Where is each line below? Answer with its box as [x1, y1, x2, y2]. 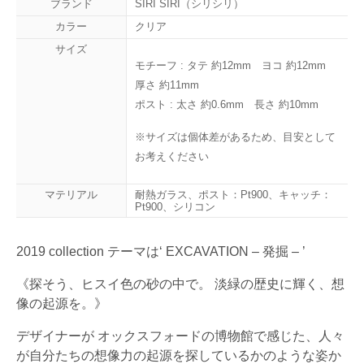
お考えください [135, 150, 209, 163]
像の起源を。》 [16, 297, 107, 311]
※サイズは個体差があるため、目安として [135, 131, 336, 144]
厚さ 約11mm [135, 79, 199, 92]
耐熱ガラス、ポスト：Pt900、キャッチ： [135, 188, 331, 201]
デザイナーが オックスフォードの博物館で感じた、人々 [16, 329, 344, 344]
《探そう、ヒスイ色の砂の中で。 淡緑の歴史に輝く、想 [16, 277, 344, 292]
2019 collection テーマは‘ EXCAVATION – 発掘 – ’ [16, 245, 305, 259]
